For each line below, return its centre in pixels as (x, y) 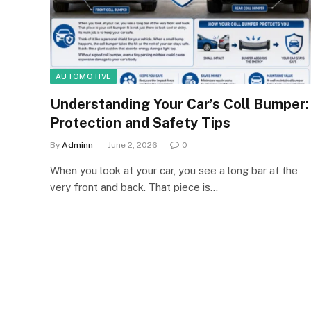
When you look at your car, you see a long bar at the (174, 170)
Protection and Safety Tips (140, 123)
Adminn (77, 145)
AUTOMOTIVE (84, 76)
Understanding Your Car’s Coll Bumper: (179, 104)
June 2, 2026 (133, 145)
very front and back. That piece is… (134, 187)
